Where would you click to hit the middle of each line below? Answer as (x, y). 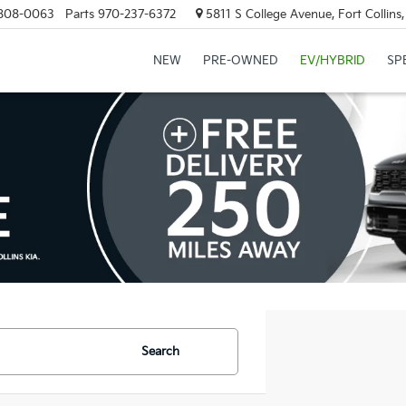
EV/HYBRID (332, 61)
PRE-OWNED (240, 61)
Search (160, 352)
